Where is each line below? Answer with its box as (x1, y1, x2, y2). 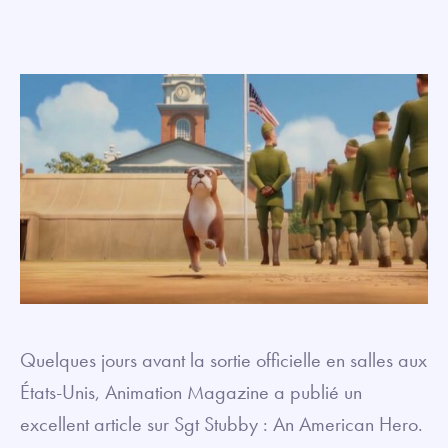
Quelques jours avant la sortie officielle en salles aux (20, 346, 427, 373)
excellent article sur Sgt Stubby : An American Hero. (20, 410, 423, 437)
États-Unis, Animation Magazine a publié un (20, 378, 362, 405)
